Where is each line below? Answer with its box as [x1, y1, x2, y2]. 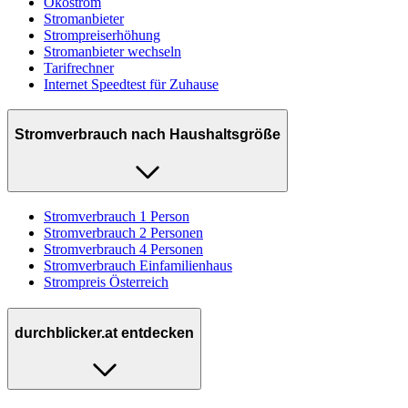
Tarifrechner [44, 59, 114, 76]
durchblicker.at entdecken [15, 324, 194, 341]
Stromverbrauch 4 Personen [44, 241, 203, 258]
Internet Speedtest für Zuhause [44, 76, 219, 92]
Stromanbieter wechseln [44, 43, 181, 59]
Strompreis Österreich [44, 274, 168, 291]
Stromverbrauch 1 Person [44, 209, 189, 225]
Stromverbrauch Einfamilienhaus [44, 258, 232, 274]
